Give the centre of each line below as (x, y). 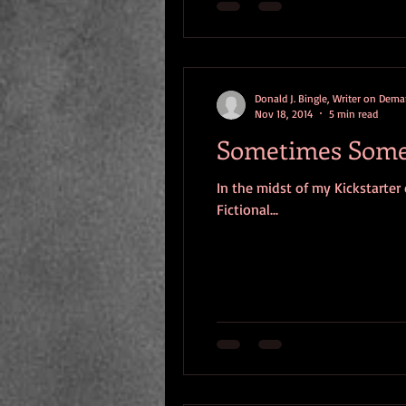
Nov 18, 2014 (284, 113)
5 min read (353, 113)
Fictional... (247, 209)
